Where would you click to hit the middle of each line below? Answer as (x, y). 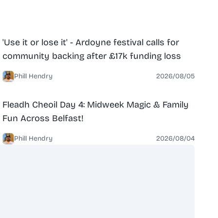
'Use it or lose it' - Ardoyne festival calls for (91, 42)
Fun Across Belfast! (43, 118)
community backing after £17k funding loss (92, 56)
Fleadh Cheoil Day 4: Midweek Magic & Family (96, 104)
